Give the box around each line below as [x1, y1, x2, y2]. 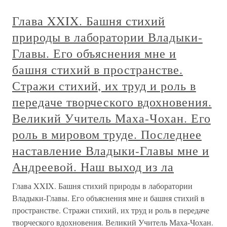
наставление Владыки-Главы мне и [12, 142, 209, 159]
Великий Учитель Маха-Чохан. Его [12, 110, 211, 127]
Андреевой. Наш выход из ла [12, 159, 174, 175]
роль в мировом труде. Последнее [12, 126, 202, 143]
